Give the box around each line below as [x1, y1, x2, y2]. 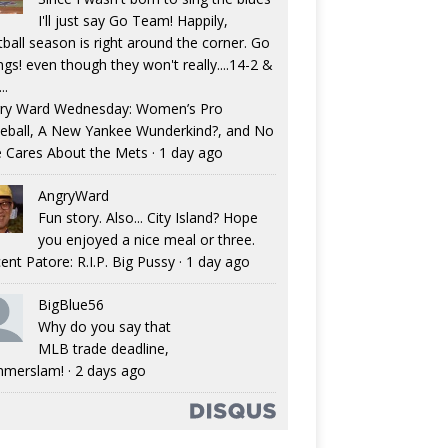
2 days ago [74, 361, 146, 381]
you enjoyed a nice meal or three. [37, 230, 255, 250]
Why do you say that [37, 317, 171, 337]
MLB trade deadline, [37, 339, 169, 359]
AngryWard [37, 186, 109, 206]
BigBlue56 [37, 295, 104, 315]
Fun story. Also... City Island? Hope [37, 208, 258, 228]
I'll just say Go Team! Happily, [37, 11, 228, 31]
